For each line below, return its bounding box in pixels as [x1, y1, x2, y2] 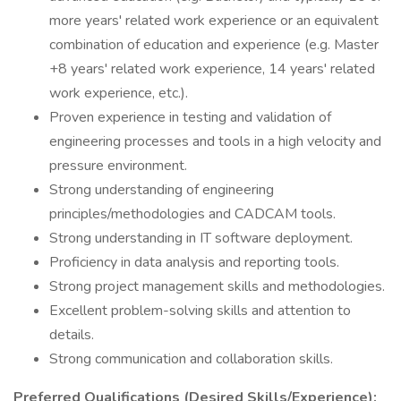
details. [49, 325, 94, 345]
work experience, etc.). [49, 83, 188, 103]
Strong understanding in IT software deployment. [49, 228, 353, 248]
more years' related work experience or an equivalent [49, 11, 379, 30]
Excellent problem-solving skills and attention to [49, 301, 351, 320]
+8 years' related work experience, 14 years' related [49, 59, 375, 79]
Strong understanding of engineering [49, 180, 274, 200]
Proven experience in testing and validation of [49, 107, 331, 127]
